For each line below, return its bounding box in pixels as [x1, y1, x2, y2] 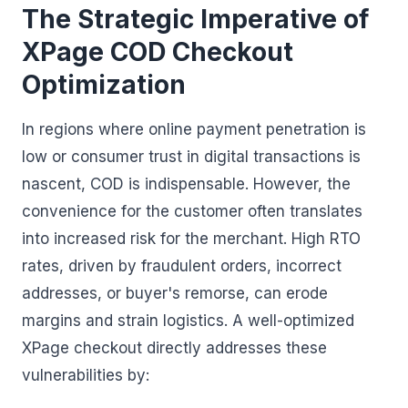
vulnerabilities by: [22, 366, 149, 384]
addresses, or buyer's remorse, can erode [22, 284, 328, 302]
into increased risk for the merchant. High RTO [22, 229, 361, 248]
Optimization [22, 69, 186, 100]
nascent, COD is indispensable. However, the [22, 175, 351, 193]
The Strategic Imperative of [22, 4, 369, 35]
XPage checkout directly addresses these [22, 339, 327, 357]
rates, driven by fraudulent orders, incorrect [22, 257, 342, 275]
